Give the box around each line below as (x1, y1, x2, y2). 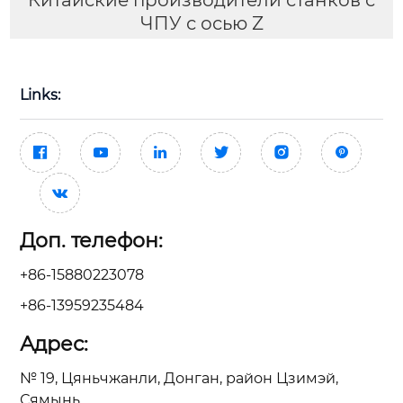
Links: (20, 85, 60, 103)
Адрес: (20, 331, 88, 356)
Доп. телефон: (20, 228, 163, 253)
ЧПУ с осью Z (139, 12, 264, 34)
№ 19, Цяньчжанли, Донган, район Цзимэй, (20, 369, 338, 387)
